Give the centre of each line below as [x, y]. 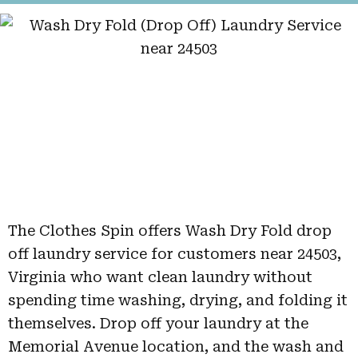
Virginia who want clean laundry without [160, 277]
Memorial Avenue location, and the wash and [176, 346]
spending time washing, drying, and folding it [178, 300]
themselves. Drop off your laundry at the [158, 323]
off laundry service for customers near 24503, [175, 254]
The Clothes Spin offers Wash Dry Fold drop [170, 231]
